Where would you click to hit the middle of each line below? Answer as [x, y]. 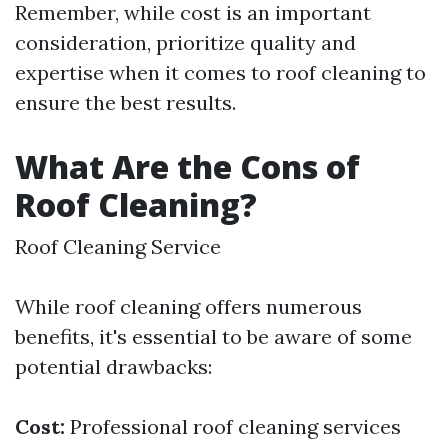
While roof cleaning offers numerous [188, 306]
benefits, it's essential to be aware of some [213, 336]
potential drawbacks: [113, 366]
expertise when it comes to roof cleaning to [220, 72]
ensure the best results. [125, 102]
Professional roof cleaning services [233, 426]
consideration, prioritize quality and [185, 42]
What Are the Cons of [187, 166]
